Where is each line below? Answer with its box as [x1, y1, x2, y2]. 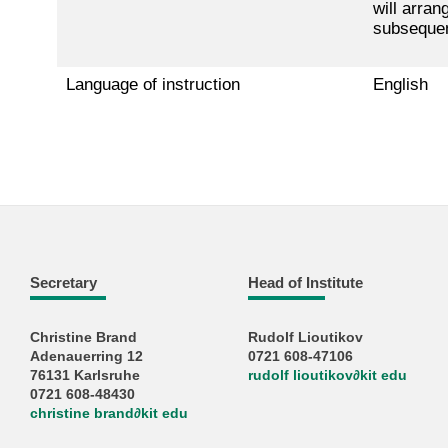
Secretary [29, 274, 97, 292]
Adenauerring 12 [29, 348, 143, 364]
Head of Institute [248, 274, 364, 292]
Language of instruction [65, 75, 240, 95]
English [372, 75, 428, 95]
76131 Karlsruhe [29, 367, 140, 383]
